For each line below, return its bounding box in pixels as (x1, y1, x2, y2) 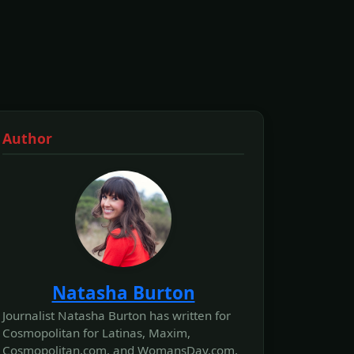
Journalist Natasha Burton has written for (2, 307, 231, 323)
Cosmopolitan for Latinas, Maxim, (2, 324, 190, 341)
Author (2, 128, 52, 148)
